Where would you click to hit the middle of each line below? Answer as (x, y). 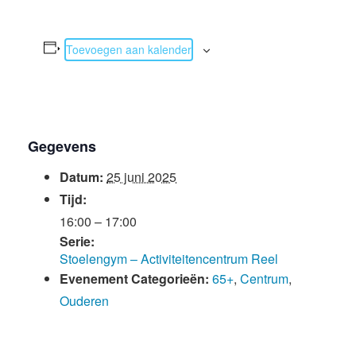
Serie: (77, 241)
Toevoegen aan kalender (128, 49)
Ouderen (84, 301)
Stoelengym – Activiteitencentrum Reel (169, 259)
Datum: (81, 177)
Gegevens (62, 146)
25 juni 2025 (141, 177)
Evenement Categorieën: (134, 279)
